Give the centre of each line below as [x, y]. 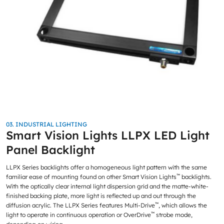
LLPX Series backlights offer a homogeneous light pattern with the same [106, 167]
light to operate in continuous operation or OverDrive [78, 215]
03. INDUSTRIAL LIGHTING [46, 124]
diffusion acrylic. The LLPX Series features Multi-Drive [80, 205]
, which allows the [182, 205]
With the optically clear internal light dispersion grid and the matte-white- [107, 186]
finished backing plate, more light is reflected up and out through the [101, 196]
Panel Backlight [50, 149]
